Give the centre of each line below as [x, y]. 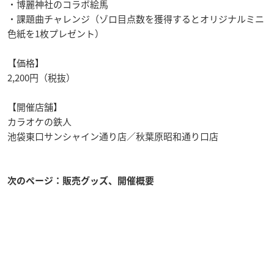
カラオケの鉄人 [39, 122]
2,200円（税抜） [41, 78]
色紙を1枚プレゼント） [56, 34]
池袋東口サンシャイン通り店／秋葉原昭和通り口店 [113, 136]
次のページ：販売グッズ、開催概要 [81, 181]
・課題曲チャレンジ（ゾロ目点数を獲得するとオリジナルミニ [136, 19]
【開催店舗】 [35, 107]
